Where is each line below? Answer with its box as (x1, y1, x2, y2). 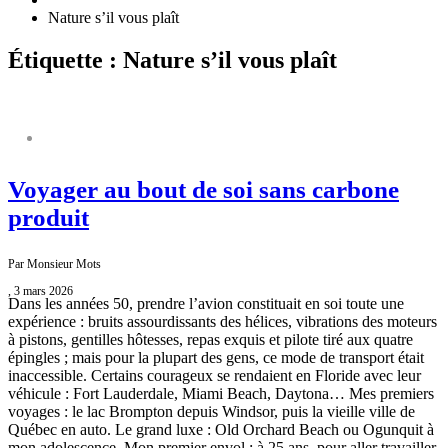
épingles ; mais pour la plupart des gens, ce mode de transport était (8, 349, 424, 367)
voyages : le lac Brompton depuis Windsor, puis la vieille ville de (8, 403, 415, 421)
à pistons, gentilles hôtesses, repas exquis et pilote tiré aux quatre (8, 331, 413, 349)
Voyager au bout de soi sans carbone (8, 176, 399, 204)
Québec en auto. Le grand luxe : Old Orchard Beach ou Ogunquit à (8, 421, 434, 439)
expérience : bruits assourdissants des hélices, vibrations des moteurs (8, 313, 437, 331)
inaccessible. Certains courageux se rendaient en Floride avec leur (8, 367, 421, 385)
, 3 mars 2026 (8, 284, 73, 299)
